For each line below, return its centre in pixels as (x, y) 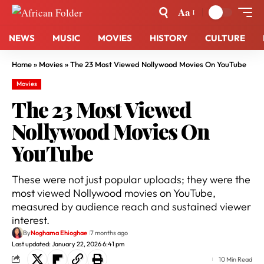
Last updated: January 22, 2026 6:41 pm (68, 244)
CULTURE (225, 38)
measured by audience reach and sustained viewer (131, 206)
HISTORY (169, 38)
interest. (31, 220)
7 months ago (109, 232)
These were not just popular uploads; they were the (131, 179)
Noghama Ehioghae (59, 232)
